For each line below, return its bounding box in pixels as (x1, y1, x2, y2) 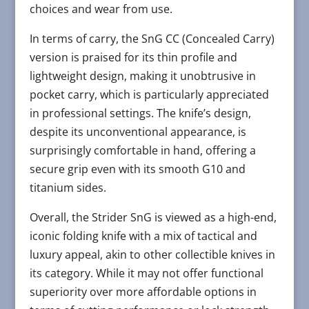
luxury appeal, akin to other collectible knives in (29, 246, 275, 262)
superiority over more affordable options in (29, 283, 257, 299)
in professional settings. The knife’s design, (29, 105, 251, 121)
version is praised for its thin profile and (29, 49, 237, 65)
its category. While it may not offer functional (29, 265, 263, 281)
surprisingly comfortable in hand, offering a (29, 142, 256, 158)
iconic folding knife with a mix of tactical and (29, 228, 257, 243)
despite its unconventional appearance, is (29, 123, 246, 139)
